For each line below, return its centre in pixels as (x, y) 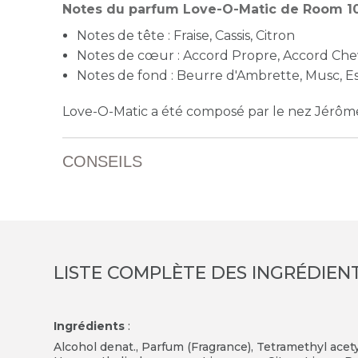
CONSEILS (103, 161)
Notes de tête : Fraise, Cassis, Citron (185, 36)
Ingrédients (89, 326)
